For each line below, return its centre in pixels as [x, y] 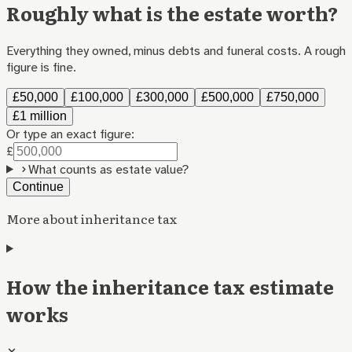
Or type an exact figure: [70, 134]
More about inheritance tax [92, 218]
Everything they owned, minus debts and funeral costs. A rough [176, 50]
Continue [38, 186]
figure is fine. [41, 67]
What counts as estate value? [108, 169]
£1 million [40, 115]
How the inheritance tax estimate [170, 286]
